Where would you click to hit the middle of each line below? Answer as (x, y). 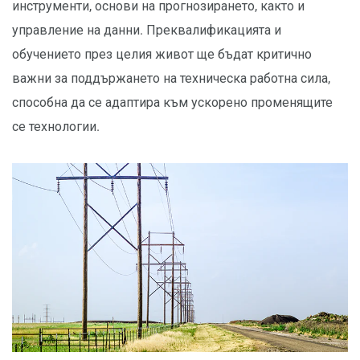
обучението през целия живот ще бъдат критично (162, 54)
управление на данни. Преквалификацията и (147, 30)
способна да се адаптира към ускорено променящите (172, 102)
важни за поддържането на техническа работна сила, (171, 78)
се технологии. (56, 126)
